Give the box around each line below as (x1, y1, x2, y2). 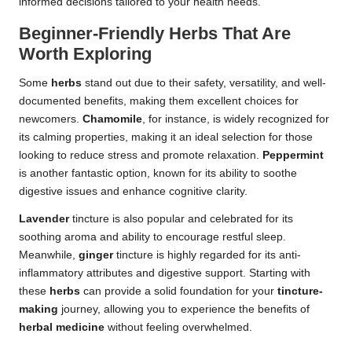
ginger (79, 249, 113, 262)
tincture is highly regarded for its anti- (113, 249, 301, 262)
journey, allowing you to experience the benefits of (58, 303, 310, 316)
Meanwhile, (19, 249, 79, 262)
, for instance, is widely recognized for (142, 113, 329, 126)
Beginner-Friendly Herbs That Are (19, 24, 291, 44)
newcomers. (19, 113, 82, 126)
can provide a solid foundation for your (80, 285, 277, 298)
